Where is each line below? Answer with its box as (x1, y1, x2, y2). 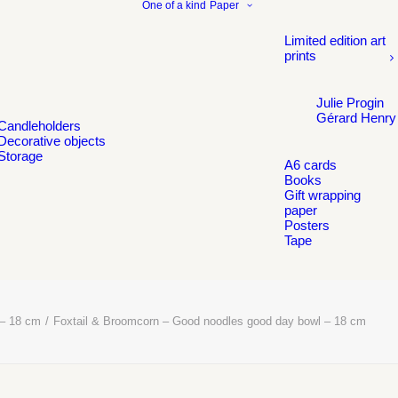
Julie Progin (316, 95, 384, 110)
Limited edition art (284, 33, 386, 48)
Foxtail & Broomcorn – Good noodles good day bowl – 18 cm (53, 314, 366, 328)
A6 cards (284, 157, 337, 172)
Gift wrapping (284, 187, 361, 203)
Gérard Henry (316, 110, 396, 125)
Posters (284, 218, 330, 233)
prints (284, 48, 316, 63)
